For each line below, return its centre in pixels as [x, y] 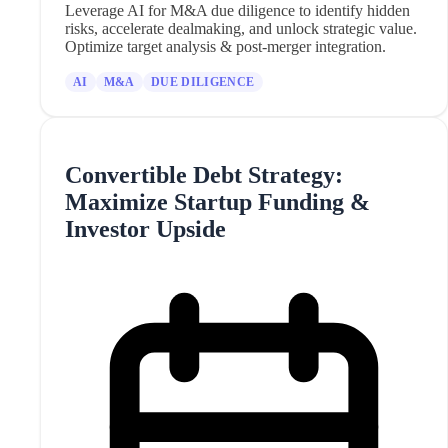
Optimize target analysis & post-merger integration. [225, 46]
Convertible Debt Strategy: [204, 174]
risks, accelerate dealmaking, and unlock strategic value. [241, 28]
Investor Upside [145, 228]
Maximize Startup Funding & [217, 201]
